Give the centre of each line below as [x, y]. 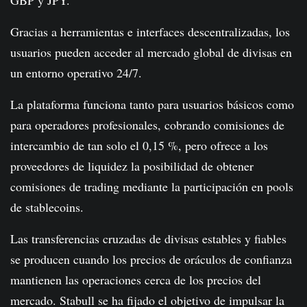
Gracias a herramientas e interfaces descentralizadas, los [150, 32]
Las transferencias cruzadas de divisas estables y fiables [148, 239]
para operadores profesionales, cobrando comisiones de [147, 125]
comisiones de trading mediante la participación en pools [152, 187]
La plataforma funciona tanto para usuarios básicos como [152, 105]
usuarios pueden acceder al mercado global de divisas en [151, 52]
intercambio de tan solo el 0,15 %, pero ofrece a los [139, 146]
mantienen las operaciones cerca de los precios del [136, 280]
